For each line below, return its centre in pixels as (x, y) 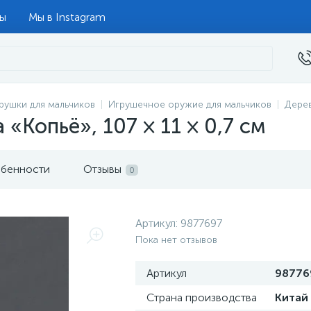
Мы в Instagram (67, 17)
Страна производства (202, 297)
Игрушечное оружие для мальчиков (190, 104)
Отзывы (102, 169)
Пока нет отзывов (176, 240)
